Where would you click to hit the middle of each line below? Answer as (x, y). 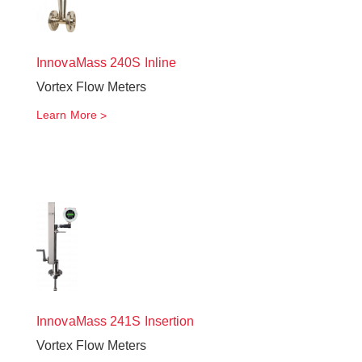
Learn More (67, 115)
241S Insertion (151, 321)
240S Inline (142, 63)
